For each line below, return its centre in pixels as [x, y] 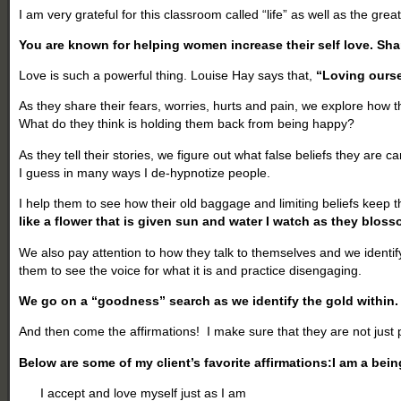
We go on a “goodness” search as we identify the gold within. [209, 300]
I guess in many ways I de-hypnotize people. [147, 172]
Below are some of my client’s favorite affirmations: [176, 362]
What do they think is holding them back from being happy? [187, 123]
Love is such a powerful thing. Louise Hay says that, [168, 75]
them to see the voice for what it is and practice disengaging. [191, 270]
